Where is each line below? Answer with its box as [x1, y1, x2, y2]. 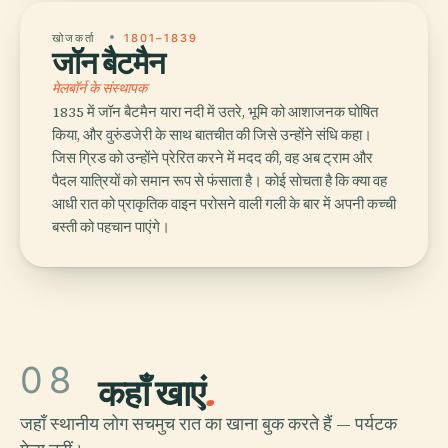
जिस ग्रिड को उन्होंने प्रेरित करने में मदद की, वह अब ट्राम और [52, 148, 373, 169]
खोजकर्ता [52, 31, 100, 46]
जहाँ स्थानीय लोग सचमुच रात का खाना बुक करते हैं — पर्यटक [20, 411, 397, 437]
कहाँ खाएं [98, 371, 206, 416]
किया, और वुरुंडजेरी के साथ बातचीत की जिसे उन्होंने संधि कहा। [52, 125, 372, 146]
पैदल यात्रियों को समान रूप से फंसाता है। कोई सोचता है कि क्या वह [52, 171, 387, 192]
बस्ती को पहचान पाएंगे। [52, 217, 170, 238]
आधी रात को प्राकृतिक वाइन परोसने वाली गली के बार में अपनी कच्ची [52, 194, 396, 215]
